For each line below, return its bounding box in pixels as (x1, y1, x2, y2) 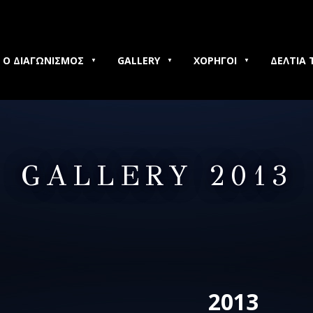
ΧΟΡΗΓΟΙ (194, 53, 237, 67)
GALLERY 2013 (20, 158, 293, 193)
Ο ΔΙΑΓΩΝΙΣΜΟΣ (3, 53, 84, 67)
